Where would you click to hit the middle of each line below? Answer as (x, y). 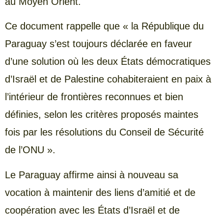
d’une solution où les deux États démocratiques (108, 62)
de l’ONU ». (30, 150)
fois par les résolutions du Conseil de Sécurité (104, 132)
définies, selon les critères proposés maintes (102, 115)
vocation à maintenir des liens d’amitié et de (100, 192)
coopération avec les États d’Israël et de (92, 210)
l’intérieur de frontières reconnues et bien (94, 97)
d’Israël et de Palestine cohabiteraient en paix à (108, 79)
